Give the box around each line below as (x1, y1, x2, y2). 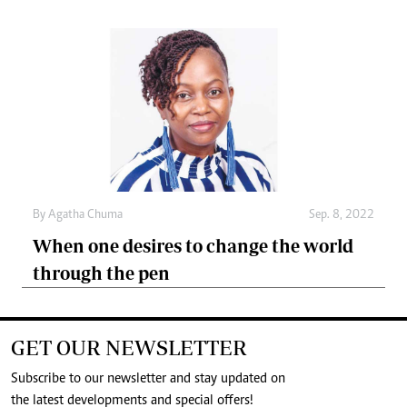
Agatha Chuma (48, 208, 123, 222)
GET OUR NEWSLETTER (11, 334, 247, 360)
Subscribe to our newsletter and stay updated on (11, 371, 285, 386)
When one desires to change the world (33, 234, 353, 256)
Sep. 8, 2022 (309, 208, 374, 222)
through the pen (33, 262, 170, 283)
